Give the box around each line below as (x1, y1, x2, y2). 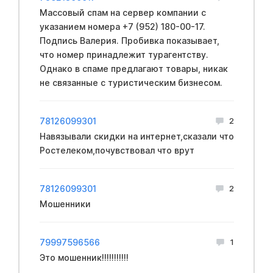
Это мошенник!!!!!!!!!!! (39, 252, 129, 263)
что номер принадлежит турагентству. (39, 49, 208, 60)
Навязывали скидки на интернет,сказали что (39, 130, 234, 141)
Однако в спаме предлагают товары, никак (39, 63, 228, 74)
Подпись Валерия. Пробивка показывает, (39, 35, 219, 46)
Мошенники (39, 198, 91, 209)
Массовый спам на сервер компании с (39, 7, 206, 18)
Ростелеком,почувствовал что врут (39, 144, 194, 155)
